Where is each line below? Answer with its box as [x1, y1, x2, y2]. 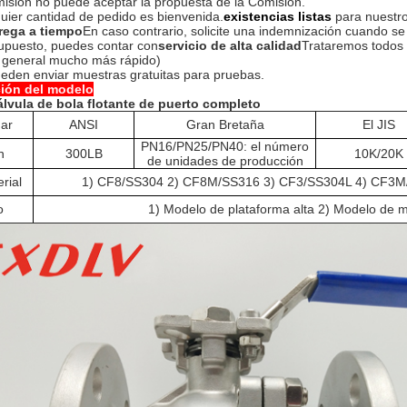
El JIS [362, 117, 395, 132]
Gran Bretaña [185, 117, 264, 132]
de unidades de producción [146, 154, 303, 168]
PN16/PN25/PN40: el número [141, 139, 309, 154]
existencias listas [223, 9, 332, 24]
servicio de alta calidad [158, 38, 302, 53]
